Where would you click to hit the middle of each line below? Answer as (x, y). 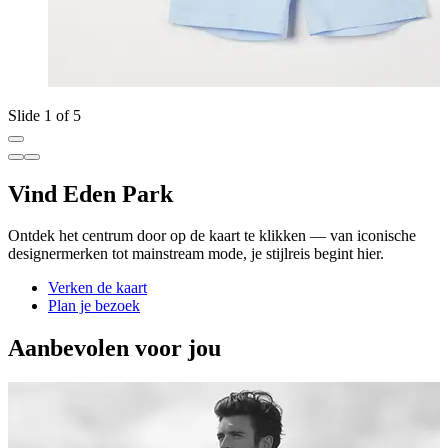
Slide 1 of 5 (44, 115)
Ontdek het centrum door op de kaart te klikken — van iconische (212, 236)
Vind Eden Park (90, 193)
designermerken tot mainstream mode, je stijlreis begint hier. (196, 254)
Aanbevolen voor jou (114, 348)
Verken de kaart (97, 288)
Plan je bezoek (94, 306)
